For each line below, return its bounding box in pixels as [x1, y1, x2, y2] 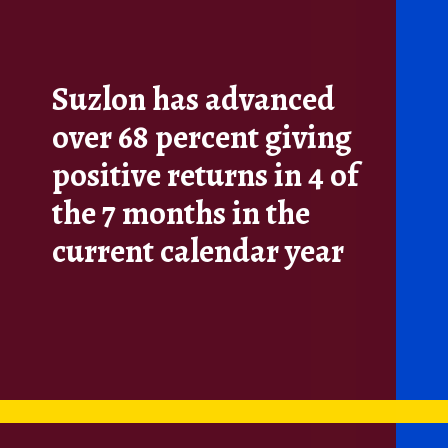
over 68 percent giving [52, 115, 353, 160]
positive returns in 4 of [52, 153, 359, 198]
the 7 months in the [52, 191, 311, 236]
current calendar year [52, 229, 345, 274]
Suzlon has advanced [52, 77, 336, 122]
